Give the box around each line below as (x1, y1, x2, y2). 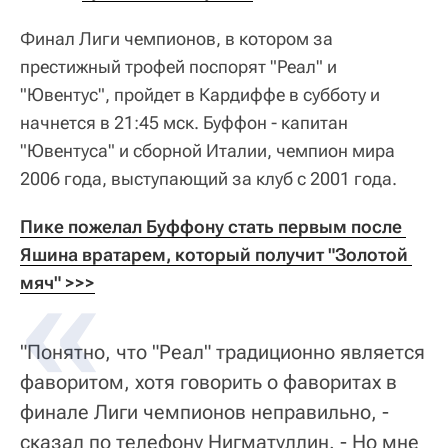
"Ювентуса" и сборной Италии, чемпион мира (20, 139, 395, 161)
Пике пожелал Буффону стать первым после (20, 215, 402, 237)
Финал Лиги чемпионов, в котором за (20, 27, 333, 49)
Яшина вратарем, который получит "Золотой (20, 243, 408, 265)
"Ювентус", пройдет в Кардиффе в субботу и (20, 83, 380, 105)
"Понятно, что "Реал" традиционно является (20, 339, 425, 364)
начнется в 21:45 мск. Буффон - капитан (20, 111, 348, 133)
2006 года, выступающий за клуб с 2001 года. (20, 167, 397, 189)
